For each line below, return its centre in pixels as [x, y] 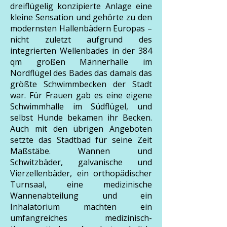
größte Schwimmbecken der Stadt [81, 84]
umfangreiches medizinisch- [81, 218]
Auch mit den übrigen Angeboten [81, 129]
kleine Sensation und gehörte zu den [81, 17]
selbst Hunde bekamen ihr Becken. [81, 118]
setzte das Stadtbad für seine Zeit [81, 140]
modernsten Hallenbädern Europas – [81, 28]
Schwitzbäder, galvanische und [81, 162]
